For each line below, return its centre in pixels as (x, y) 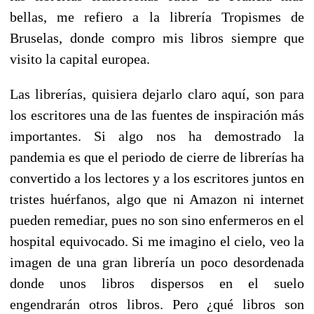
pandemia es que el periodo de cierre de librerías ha (157, 157)
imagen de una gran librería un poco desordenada (157, 262)
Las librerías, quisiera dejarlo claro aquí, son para (157, 94)
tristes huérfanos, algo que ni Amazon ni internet (157, 199)
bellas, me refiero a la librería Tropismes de (157, 16)
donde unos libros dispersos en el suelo (157, 283)
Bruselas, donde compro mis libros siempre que (157, 37)
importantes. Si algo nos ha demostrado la (157, 136)
